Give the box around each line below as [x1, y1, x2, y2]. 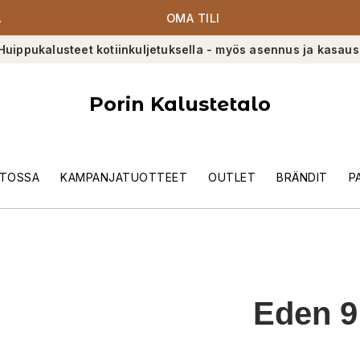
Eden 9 [253, 296, 358, 332]
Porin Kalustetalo [89, 92, 271, 116]
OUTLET [208, 170, 256, 185]
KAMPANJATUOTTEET [60, 170, 187, 185]
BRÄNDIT [276, 170, 328, 185]
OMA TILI [166, 10, 220, 25]
